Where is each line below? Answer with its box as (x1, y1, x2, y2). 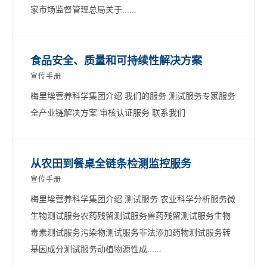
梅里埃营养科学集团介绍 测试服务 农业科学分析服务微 (30, 194, 235, 204)
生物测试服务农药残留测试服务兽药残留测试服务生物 (30, 210, 231, 221)
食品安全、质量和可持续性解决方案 (30, 54, 202, 67)
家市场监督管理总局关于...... (30, 4, 136, 14)
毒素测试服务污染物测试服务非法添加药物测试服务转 (30, 227, 231, 237)
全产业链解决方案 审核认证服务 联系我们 (30, 107, 185, 117)
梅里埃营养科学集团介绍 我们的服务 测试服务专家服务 (30, 91, 235, 101)
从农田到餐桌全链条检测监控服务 (30, 157, 191, 170)
